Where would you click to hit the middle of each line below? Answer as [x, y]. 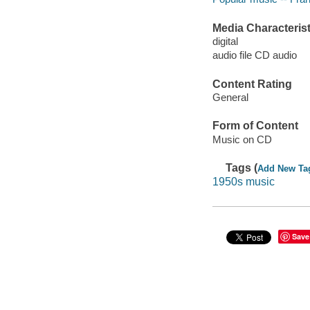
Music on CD [242, 139]
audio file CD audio [254, 55]
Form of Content [255, 126]
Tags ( [242, 168]
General [230, 98]
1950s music [243, 181]
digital [225, 42]
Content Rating [252, 84]
